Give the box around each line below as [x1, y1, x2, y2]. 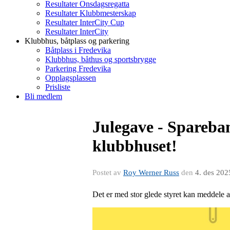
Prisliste [45, 83, 70, 91]
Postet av [92, 168, 123, 177]
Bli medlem [25, 92, 62, 101]
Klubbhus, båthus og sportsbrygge [45, 55, 156, 64]
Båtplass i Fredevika [45, 46, 111, 54]
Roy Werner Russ [123, 168, 179, 177]
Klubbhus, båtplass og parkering [25, 36, 129, 45]
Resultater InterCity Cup [45, 18, 124, 27]
